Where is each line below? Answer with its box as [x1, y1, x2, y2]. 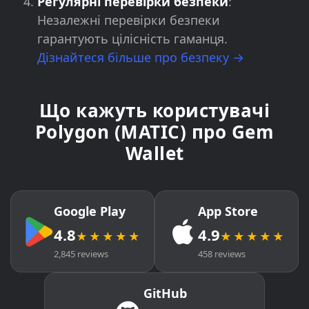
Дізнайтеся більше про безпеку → [37, 49, 244, 66]
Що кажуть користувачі [39, 98, 270, 123]
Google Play [54, 203, 126, 219]
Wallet [125, 141, 184, 166]
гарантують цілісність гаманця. [37, 30, 228, 47]
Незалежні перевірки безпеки [37, 12, 220, 28]
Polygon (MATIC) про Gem [34, 119, 275, 144]
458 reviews [198, 248, 246, 260]
